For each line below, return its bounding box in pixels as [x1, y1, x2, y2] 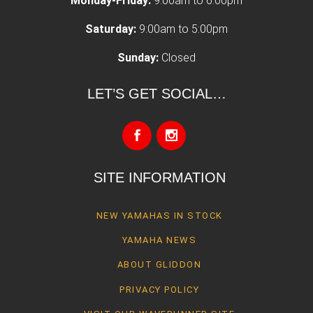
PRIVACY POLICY [119, 284, 199, 295]
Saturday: [85, 22, 139, 36]
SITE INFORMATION [93, 170, 226, 186]
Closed [161, 51, 196, 65]
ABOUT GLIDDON [117, 259, 202, 270]
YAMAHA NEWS [122, 234, 197, 245]
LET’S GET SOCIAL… [87, 86, 226, 102]
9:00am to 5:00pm [139, 22, 228, 36]
